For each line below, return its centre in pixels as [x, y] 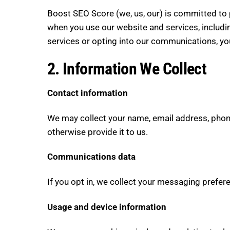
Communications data [91, 157]
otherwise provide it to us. [98, 132]
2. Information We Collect [127, 69]
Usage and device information [107, 207]
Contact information [88, 93]
